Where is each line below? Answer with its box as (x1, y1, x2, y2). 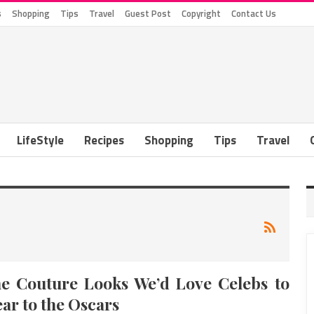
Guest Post (125, 6, 171, 20)
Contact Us (231, 6, 276, 20)
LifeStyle (17, 131, 64, 149)
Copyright (182, 6, 221, 20)
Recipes (84, 131, 124, 149)
